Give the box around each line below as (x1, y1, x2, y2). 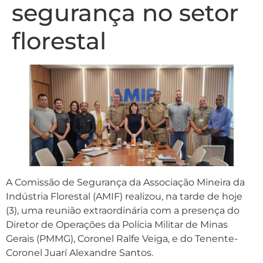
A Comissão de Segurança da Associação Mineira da (6, 176, 245, 188)
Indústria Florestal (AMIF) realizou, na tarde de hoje (6, 190, 242, 202)
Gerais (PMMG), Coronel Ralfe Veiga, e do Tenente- (6, 232, 238, 244)
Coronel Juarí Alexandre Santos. (6, 247, 153, 258)
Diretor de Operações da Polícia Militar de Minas (6, 218, 228, 230)
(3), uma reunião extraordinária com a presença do (6, 204, 240, 216)
